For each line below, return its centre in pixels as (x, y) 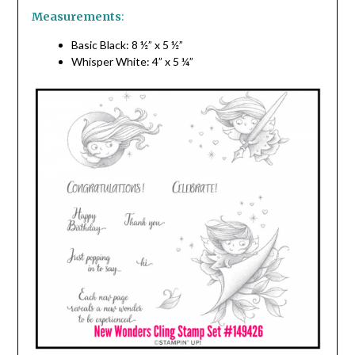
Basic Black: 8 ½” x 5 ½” (127, 44)
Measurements (76, 16)
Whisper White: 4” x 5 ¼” (133, 61)
